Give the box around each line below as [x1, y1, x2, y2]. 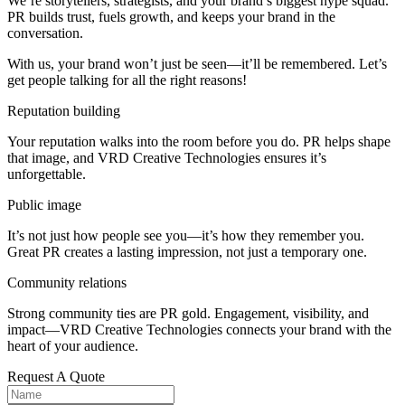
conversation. [7, 24, 83, 41]
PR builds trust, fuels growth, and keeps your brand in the [7, 8, 335, 24]
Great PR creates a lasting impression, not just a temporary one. [7, 243, 367, 259]
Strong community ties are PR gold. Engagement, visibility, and [7, 305, 369, 321]
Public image [7, 196, 81, 212]
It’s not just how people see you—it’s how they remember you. [7, 227, 364, 243]
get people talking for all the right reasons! [7, 71, 247, 88]
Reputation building [7, 102, 120, 118]
